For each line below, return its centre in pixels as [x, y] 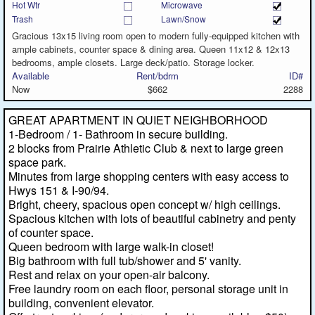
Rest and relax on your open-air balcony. [109, 274]
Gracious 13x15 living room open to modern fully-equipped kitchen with [156, 35]
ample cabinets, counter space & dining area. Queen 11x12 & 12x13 [151, 49]
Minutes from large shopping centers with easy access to [149, 176]
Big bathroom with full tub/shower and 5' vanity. [125, 260]
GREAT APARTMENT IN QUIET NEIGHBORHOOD [138, 120]
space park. [37, 162]
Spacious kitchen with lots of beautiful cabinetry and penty [152, 218]
